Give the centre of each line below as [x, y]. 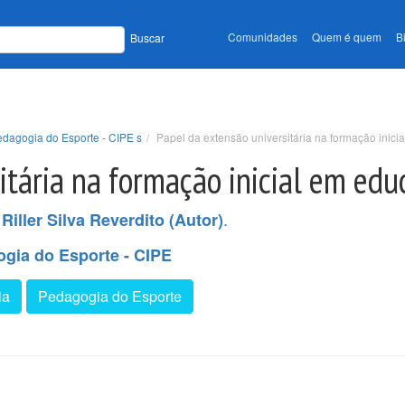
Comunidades [263, 37]
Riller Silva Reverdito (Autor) [113, 219]
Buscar [147, 38]
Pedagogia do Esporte [110, 296]
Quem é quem [347, 37]
